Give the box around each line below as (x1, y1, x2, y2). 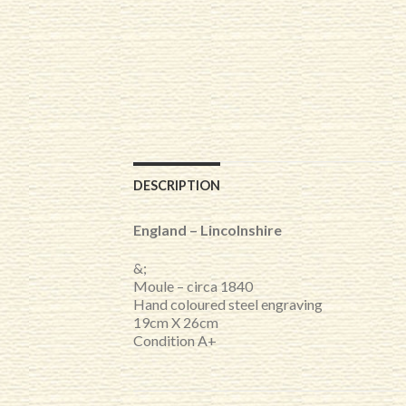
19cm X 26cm (133, 314, 218, 332)
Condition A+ (133, 332, 217, 350)
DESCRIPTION (133, 178, 220, 194)
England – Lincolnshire (133, 221, 282, 239)
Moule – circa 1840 (133, 277, 253, 295)
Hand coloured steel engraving (133, 295, 323, 314)
